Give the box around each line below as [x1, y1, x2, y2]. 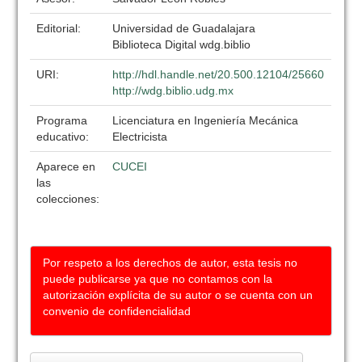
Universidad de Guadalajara [112, 22, 256, 35]
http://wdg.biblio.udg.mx [112, 84, 234, 97]
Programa [36, 114, 88, 127]
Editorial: [36, 22, 85, 35]
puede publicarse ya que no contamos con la [43, 272, 273, 285]
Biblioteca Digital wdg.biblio [112, 38, 251, 51]
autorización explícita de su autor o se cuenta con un [43, 288, 314, 301]
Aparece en [36, 160, 96, 173]
